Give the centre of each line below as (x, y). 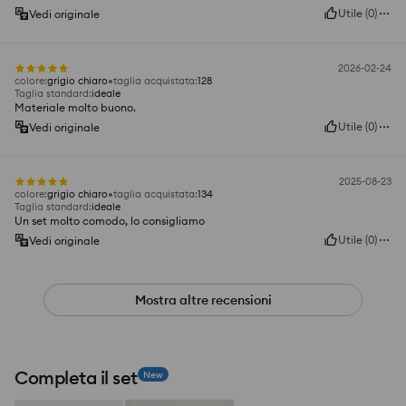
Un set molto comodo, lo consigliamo (110, 221)
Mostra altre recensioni (203, 300)
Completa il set (76, 378)
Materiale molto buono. (75, 108)
